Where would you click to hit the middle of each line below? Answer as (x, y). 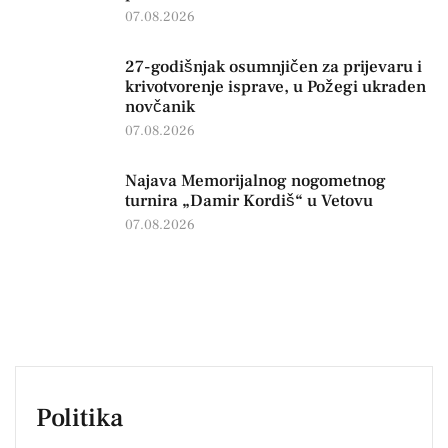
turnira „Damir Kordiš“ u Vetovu (249, 200)
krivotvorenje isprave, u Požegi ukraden (275, 86)
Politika (79, 417)
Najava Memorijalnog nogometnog (255, 180)
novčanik (160, 106)
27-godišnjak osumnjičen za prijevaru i (273, 66)
